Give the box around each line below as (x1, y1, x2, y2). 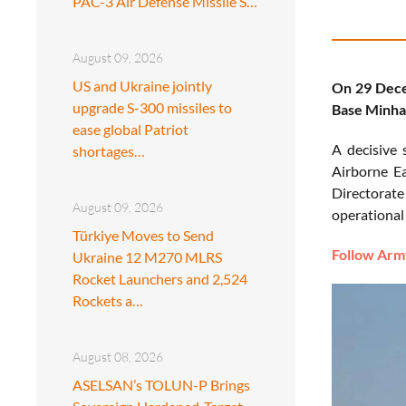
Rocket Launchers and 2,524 (72, 269, 247, 287)
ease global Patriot (72, 120, 188, 138)
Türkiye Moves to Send (72, 226, 214, 244)
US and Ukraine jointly (72, 76, 212, 94)
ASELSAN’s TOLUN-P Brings (72, 375, 250, 393)
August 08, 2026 (72, 348, 163, 364)
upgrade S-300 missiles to (72, 98, 232, 116)
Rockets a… (72, 291, 143, 309)
